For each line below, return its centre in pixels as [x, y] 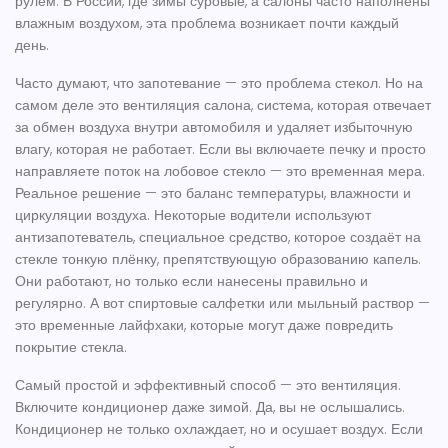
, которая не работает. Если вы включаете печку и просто [238, 149]
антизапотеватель [74, 237]
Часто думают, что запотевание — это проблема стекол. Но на [219, 83]
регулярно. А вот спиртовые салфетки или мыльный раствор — [222, 303]
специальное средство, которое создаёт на [280, 237]
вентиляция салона [187, 105]
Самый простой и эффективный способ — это [168, 385]
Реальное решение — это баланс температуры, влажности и [213, 193]
